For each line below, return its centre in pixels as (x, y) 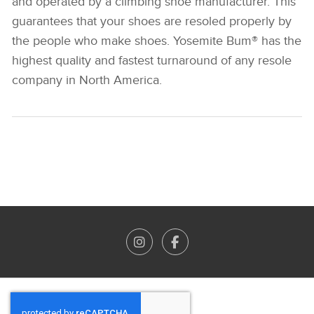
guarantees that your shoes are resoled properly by (152, 21)
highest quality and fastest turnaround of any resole (152, 61)
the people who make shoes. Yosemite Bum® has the (157, 41)
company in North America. (87, 80)
